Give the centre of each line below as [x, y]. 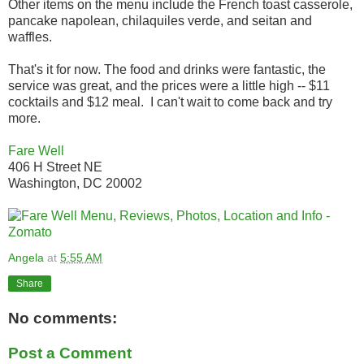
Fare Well [36, 151]
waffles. [30, 37]
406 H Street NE [55, 167]
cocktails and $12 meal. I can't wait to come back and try [170, 102]
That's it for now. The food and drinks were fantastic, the [167, 70]
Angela [26, 258]
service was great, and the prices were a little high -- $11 [169, 86]
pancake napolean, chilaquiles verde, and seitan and [160, 21]
